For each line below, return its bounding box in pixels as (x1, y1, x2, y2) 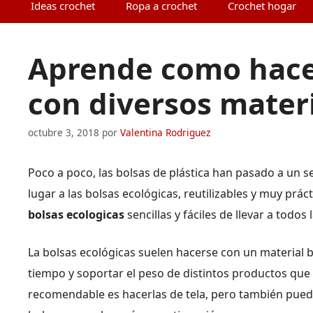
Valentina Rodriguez (120, 125, 210, 139)
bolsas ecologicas (28, 206, 124, 222)
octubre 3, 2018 (28, 125, 99, 139)
